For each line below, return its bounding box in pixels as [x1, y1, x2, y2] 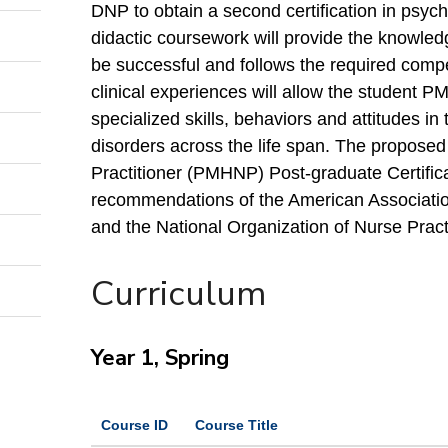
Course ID [100, 416, 168, 433]
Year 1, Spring [90, 342, 235, 373]
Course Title [194, 416, 278, 433]
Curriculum [90, 270, 267, 317]
